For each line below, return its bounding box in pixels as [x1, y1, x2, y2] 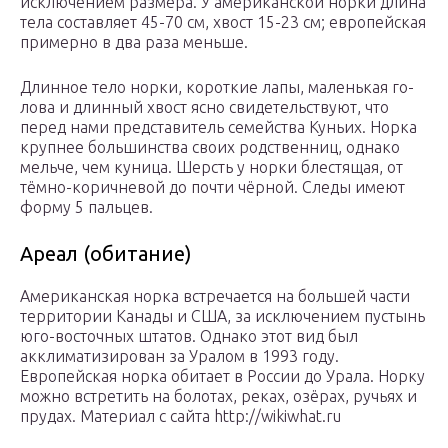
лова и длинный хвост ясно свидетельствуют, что [20, 98, 389, 117]
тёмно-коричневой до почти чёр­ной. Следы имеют [20, 178, 405, 197]
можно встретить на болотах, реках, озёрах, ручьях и [20, 387, 417, 406]
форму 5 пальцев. [20, 198, 153, 217]
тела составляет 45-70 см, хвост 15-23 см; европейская [20, 13, 426, 32]
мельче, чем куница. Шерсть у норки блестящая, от [20, 158, 403, 177]
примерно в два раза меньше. [20, 33, 248, 52]
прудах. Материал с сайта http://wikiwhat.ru [20, 407, 341, 426]
